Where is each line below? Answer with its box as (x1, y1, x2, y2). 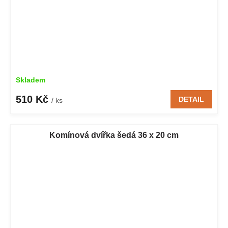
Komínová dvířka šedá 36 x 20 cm (49, 130, 179, 139)
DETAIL (179, 95, 204, 103)
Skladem (16, 75, 45, 84)
